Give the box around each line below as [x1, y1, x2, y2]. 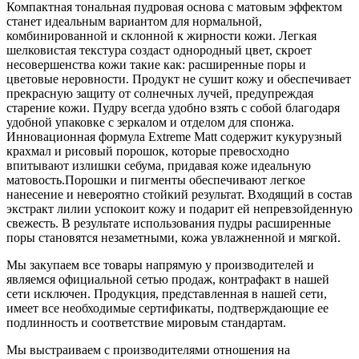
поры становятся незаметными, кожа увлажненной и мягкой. [6, 230, 341, 244]
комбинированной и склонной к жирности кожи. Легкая [6, 28, 317, 42]
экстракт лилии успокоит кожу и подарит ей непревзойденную [6, 201, 353, 216]
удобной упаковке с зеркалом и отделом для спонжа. [6, 115, 294, 129]
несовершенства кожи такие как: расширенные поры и [6, 57, 306, 71]
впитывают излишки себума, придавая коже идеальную [6, 158, 311, 172]
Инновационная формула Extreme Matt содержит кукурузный [6, 129, 342, 143]
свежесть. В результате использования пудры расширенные [6, 216, 331, 230]
